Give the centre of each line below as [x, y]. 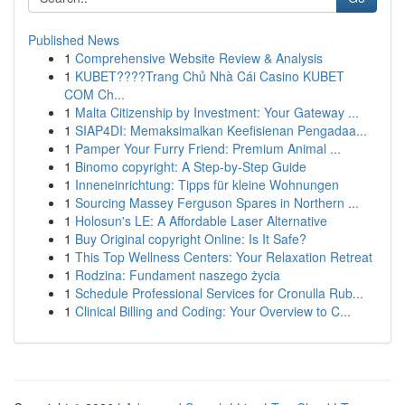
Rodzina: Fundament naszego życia [178, 275]
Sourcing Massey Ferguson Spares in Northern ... [217, 202]
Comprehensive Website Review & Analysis [199, 58]
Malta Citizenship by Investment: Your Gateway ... [217, 112]
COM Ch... [94, 94]
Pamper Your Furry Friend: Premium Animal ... [208, 148]
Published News [74, 40]
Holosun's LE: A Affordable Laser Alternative [201, 221]
